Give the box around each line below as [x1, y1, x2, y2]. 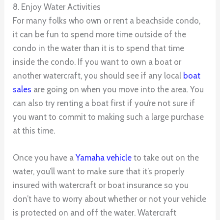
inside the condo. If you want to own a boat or [13, 56, 182, 67]
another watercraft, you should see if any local [13, 70, 184, 81]
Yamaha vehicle [76, 153, 132, 163]
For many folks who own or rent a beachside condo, [13, 15, 201, 26]
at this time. [13, 125, 55, 136]
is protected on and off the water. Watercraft [13, 208, 177, 218]
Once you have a [13, 153, 76, 163]
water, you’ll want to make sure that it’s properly [13, 166, 185, 177]
